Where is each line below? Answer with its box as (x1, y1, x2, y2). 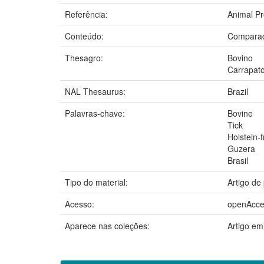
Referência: (65, 8, 110, 20)
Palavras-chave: (65, 107, 127, 119)
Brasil (227, 154, 248, 166)
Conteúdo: (65, 29, 106, 42)
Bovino (227, 51, 253, 64)
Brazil (227, 85, 248, 97)
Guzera (227, 142, 255, 154)
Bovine (227, 107, 253, 119)
